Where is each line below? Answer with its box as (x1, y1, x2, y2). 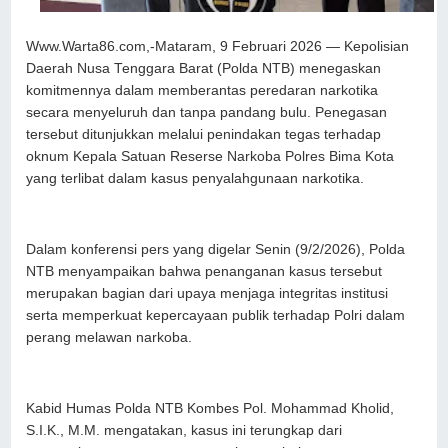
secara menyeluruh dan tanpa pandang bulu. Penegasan (26, 104, 388, 120)
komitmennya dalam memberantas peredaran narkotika (26, 82, 379, 98)
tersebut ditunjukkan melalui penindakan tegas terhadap (26, 126, 382, 142)
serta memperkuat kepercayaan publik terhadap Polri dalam (26, 307, 406, 323)
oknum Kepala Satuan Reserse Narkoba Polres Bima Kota (26, 148, 395, 164)
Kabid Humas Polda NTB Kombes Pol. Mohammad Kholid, (26, 400, 395, 416)
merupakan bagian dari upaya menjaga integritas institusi (26, 285, 389, 301)
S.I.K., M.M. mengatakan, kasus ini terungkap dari (26, 422, 343, 438)
